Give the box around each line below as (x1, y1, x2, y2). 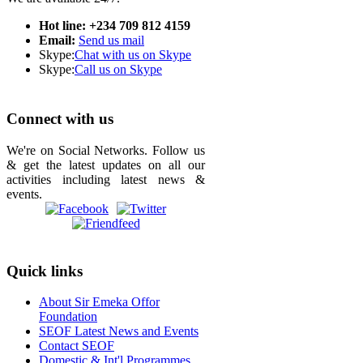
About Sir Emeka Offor (39, 295, 160, 310)
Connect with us (6, 109, 113, 127)
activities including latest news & (6, 172, 205, 186)
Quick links (6, 262, 83, 280)
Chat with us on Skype (75, 47, 191, 62)
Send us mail (79, 32, 144, 47)
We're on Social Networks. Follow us (6, 143, 205, 157)
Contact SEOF (39, 339, 114, 353)
